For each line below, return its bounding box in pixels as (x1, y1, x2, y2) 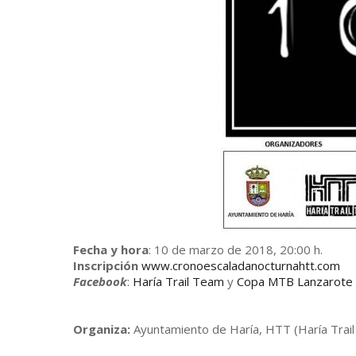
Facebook (73, 273, 127, 289)
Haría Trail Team (133, 273, 224, 289)
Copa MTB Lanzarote (237, 273, 353, 289)
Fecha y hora (73, 242, 149, 257)
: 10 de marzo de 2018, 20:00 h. (149, 242, 323, 257)
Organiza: (73, 321, 130, 337)
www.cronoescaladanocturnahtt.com (141, 257, 340, 273)
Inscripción (73, 257, 138, 273)
